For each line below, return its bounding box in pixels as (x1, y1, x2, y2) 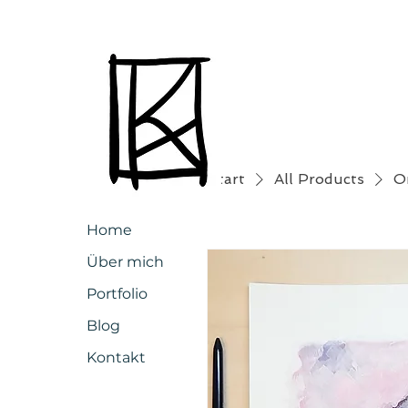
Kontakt (87, 349, 146, 366)
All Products (274, 170, 364, 188)
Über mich (87, 253, 164, 270)
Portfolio (87, 285, 148, 302)
